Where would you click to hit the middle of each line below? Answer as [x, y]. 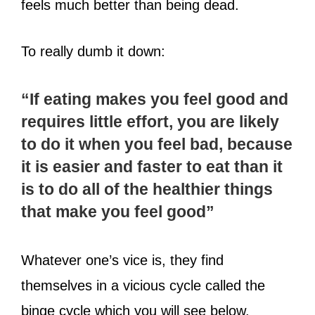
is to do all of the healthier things [147, 189]
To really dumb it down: [95, 51]
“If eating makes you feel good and [155, 99]
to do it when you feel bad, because [157, 144]
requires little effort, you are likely [150, 122]
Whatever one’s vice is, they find [122, 260]
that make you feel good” [118, 212]
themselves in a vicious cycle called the [143, 285]
